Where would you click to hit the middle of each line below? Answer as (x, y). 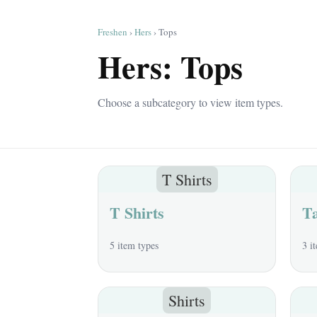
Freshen (113, 32)
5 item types (134, 245)
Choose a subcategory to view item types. (190, 102)
